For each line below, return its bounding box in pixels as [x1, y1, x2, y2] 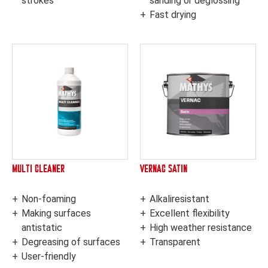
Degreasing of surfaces [22, 236, 120, 248]
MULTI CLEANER [12, 164, 65, 175]
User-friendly [22, 251, 76, 263]
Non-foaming [22, 193, 76, 205]
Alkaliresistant [150, 193, 209, 205]
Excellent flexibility [150, 208, 230, 220]
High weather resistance [150, 222, 252, 234]
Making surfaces [22, 208, 91, 220]
